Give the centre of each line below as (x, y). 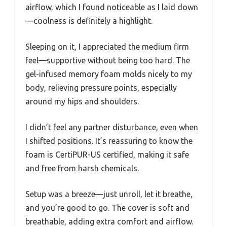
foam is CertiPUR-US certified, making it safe (107, 154)
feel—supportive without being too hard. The (108, 60)
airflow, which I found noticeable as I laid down (112, 7)
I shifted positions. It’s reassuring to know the (109, 141)
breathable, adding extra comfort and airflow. (109, 221)
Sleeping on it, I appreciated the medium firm (107, 46)
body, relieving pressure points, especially (101, 87)
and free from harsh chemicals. (82, 168)
